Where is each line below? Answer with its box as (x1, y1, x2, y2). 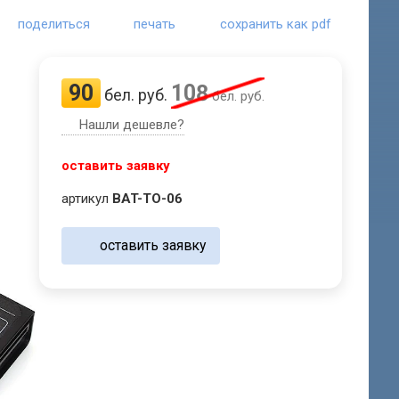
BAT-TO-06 (112, 191, 183, 208)
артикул (61, 191, 113, 208)
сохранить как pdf (219, 16, 331, 33)
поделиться (18, 16, 91, 33)
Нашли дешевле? (79, 117, 185, 134)
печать (134, 16, 176, 33)
